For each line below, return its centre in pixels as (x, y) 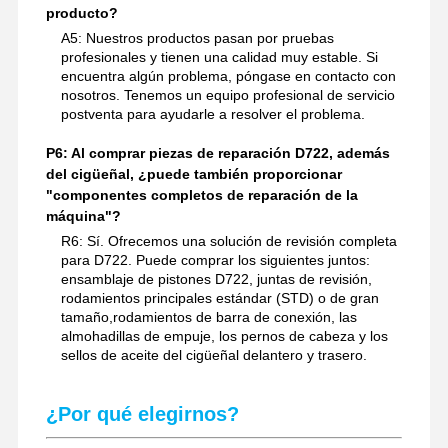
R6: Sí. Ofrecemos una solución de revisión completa (228, 240)
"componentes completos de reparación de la (201, 194)
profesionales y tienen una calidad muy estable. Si (219, 56)
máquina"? (83, 215)
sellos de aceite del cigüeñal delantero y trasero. (213, 354)
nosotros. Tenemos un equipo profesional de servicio (227, 94)
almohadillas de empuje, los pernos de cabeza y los (224, 335)
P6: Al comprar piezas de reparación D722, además (217, 152)
